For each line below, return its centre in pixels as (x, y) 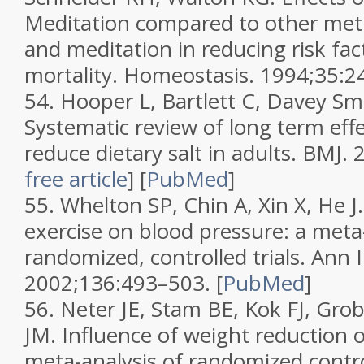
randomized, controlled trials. (168, 257)
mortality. (74, 75)
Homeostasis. (192, 75)
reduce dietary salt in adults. (163, 153)
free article (76, 179)
